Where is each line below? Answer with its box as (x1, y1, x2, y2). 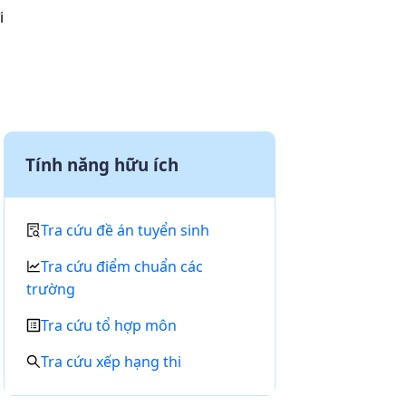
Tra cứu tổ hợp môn (41, 315, 177, 335)
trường (26, 279, 75, 299)
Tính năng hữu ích (25, 153, 179, 176)
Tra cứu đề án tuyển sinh (41, 220, 209, 240)
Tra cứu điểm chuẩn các (41, 256, 203, 276)
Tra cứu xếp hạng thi (41, 352, 181, 372)
